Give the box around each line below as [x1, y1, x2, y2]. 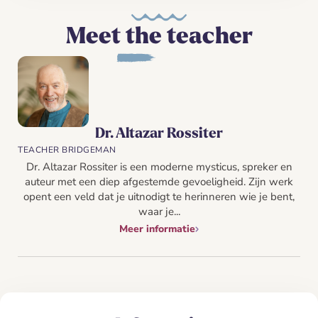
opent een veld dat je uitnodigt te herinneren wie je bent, [23, 189, 295, 204]
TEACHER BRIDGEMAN [18, 143, 116, 155]
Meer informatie [119, 221, 195, 236]
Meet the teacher [65, 26, 253, 49]
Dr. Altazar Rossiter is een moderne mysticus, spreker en [26, 159, 292, 174]
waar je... [138, 204, 180, 219]
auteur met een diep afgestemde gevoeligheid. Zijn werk [25, 174, 293, 189]
